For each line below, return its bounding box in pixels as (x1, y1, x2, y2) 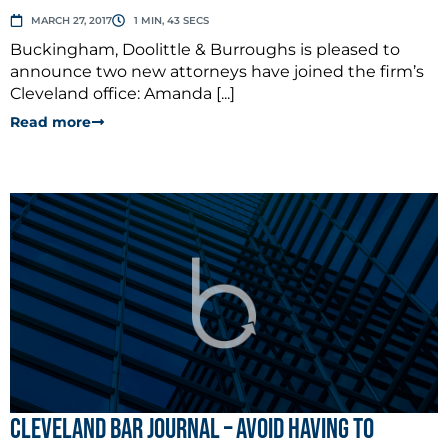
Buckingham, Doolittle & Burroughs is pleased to (10, 39, 400, 59)
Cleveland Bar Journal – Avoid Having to (10, 412, 374, 446)
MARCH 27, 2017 (31, 13, 113, 27)
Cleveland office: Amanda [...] (10, 83, 235, 103)
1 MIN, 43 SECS (133, 13, 209, 27)
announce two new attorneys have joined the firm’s (10, 61, 424, 81)
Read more (10, 112, 91, 131)
